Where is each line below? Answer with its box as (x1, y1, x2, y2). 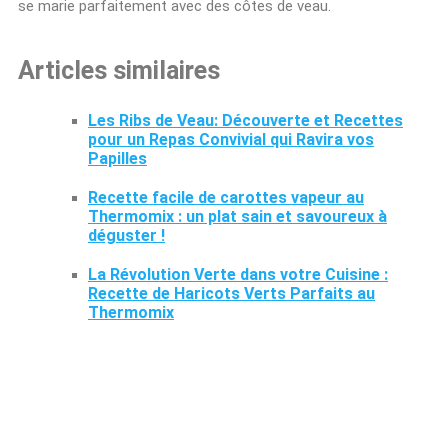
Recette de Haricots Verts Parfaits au (88, 283, 375, 303)
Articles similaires (18, 56, 220, 86)
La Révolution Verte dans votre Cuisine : (88, 264, 388, 284)
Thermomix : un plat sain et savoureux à (88, 206, 387, 226)
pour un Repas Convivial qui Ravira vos (88, 129, 374, 149)
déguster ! (88, 225, 165, 245)
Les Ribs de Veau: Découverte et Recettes (88, 110, 403, 130)
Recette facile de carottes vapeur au (88, 187, 364, 207)
